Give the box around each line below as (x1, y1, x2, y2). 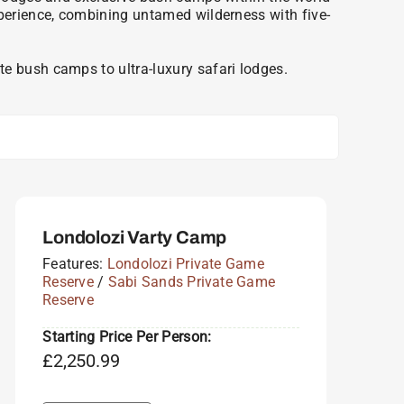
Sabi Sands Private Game (107, 272, 276, 290)
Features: (42, 254, 107, 272)
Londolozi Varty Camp (42, 226, 227, 247)
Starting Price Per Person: (42, 327, 212, 345)
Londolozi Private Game (106, 254, 264, 272)
